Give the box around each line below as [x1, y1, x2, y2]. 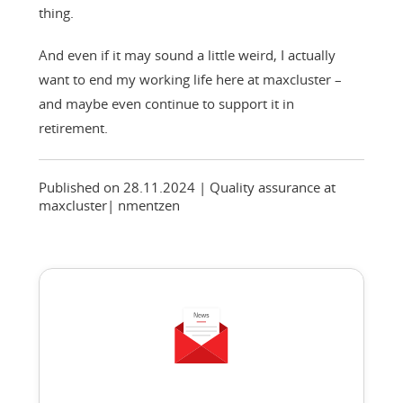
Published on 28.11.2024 [38, 177, 199, 196]
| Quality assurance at [198, 177, 336, 196]
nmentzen [117, 195, 180, 214]
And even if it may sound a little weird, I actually [38, 45, 336, 64]
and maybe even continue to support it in [38, 94, 294, 112]
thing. [38, 3, 74, 22]
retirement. [38, 118, 108, 137]
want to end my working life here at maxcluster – [38, 69, 342, 88]
